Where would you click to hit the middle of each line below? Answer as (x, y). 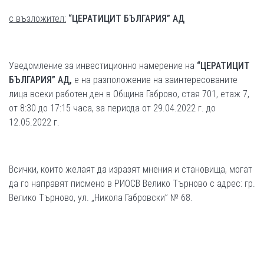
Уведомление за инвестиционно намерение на (103, 66)
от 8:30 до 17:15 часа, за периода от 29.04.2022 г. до (112, 108)
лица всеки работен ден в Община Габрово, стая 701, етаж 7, (129, 94)
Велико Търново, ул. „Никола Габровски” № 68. (101, 198)
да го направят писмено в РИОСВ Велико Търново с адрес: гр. (132, 184)
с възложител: (37, 19)
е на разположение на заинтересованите (156, 80)
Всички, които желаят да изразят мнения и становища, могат (131, 169)
